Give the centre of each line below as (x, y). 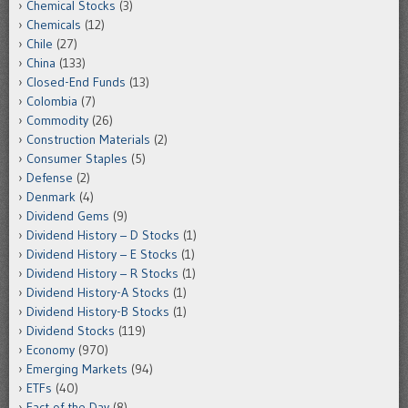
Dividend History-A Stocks (98, 293)
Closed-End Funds (76, 82)
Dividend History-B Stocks (98, 312)
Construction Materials (88, 140)
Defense (50, 178)
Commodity (57, 121)
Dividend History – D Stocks (103, 235)
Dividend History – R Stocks (102, 274)
